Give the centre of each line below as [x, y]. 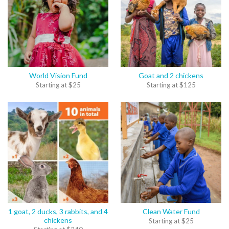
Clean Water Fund [171, 211]
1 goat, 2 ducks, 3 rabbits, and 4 [58, 211]
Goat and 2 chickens [171, 75]
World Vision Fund [58, 75]
